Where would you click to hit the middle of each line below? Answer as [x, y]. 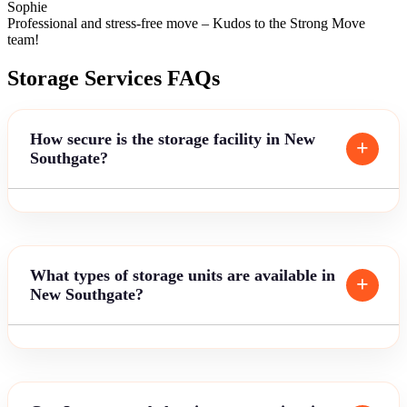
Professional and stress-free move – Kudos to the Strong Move [186, 23]
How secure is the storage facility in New [173, 139]
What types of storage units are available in [183, 275]
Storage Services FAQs [114, 78]
